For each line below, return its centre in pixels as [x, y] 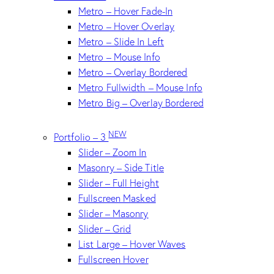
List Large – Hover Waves [132, 244]
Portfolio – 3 [81, 137]
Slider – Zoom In [113, 152]
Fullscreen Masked [117, 198]
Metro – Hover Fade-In [126, 11]
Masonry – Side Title [121, 167]
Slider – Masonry [113, 213]
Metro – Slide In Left [121, 42]
